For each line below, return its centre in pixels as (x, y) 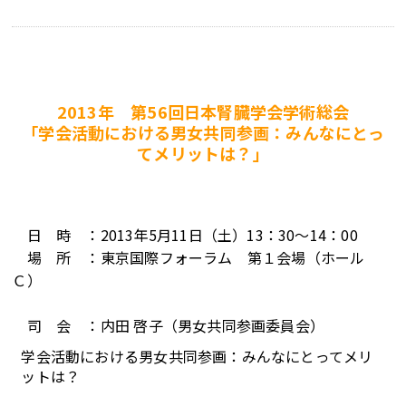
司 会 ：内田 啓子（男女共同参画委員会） (169, 325)
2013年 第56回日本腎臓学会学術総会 (203, 111)
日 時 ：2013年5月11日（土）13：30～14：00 (185, 235)
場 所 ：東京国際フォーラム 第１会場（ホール (188, 257)
